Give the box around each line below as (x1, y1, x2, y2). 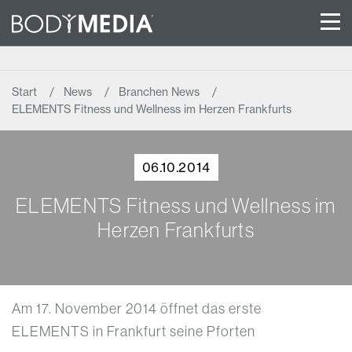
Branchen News (119, 84, 203, 99)
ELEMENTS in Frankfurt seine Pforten (12, 321, 255, 340)
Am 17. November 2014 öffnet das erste (12, 299, 262, 317)
